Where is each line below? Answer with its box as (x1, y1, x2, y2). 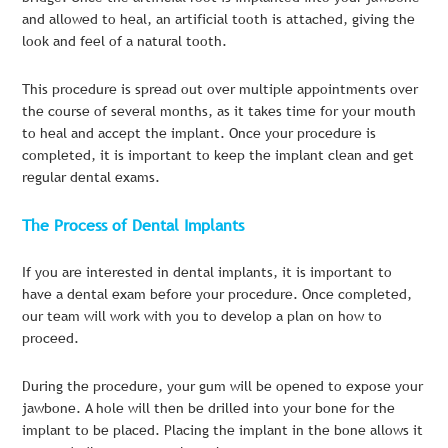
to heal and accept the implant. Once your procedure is (22, 123, 377, 142)
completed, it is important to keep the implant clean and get (22, 145, 415, 164)
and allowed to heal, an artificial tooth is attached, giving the (22, 10, 416, 29)
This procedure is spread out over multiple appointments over (22, 79, 419, 98)
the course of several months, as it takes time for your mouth (22, 101, 417, 120)
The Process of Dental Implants (22, 213, 245, 236)
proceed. (22, 329, 80, 348)
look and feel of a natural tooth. (22, 32, 228, 51)
